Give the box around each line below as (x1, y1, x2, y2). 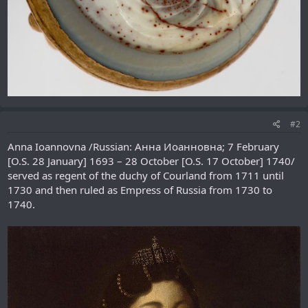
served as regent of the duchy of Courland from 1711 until (8, 168, 284, 182)
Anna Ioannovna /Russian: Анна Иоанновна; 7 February (8, 139, 279, 153)
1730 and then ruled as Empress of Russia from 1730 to (8, 182, 272, 197)
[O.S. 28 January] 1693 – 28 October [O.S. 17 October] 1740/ (8, 153, 295, 168)
